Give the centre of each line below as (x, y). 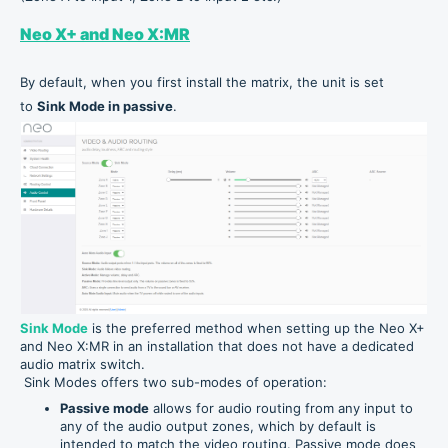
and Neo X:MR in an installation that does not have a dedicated (217, 345)
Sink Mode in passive (105, 106)
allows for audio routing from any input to (281, 407)
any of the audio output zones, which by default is (218, 425)
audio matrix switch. (82, 363)
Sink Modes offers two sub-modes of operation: (173, 381)
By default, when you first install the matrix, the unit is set (202, 82)
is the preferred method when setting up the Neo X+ (258, 327)
